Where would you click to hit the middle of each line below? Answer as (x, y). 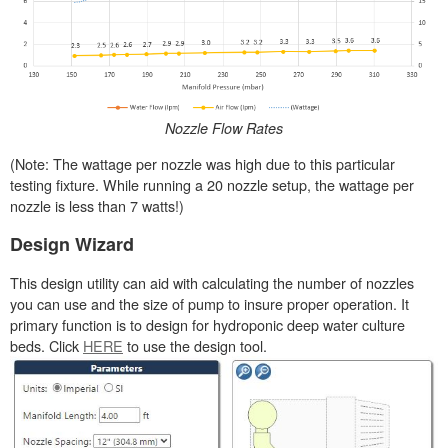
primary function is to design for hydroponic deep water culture (207, 324)
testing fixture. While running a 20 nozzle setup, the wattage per (212, 184)
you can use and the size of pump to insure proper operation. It (209, 303)
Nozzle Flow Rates (224, 127)
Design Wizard (72, 243)
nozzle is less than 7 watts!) (97, 205)
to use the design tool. (195, 345)
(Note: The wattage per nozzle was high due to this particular (202, 163)
